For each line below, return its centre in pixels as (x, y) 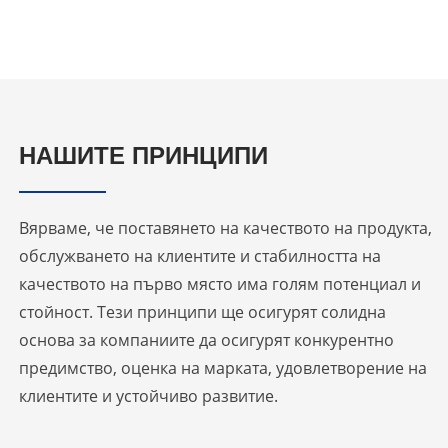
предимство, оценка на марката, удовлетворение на (222, 368)
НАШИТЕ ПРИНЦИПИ (143, 156)
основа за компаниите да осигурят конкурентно (206, 340)
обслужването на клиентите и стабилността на (199, 256)
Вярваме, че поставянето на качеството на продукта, (225, 228)
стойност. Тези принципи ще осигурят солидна (202, 312)
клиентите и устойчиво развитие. (148, 396)
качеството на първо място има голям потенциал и (219, 284)
